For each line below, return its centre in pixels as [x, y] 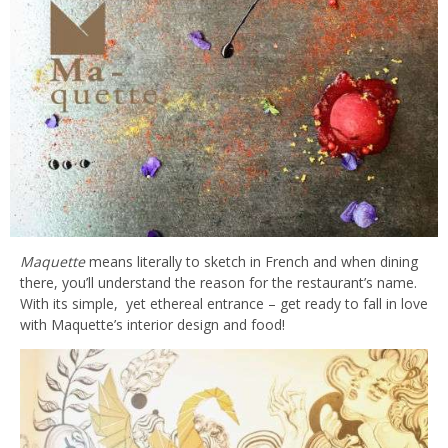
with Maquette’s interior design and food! [152, 325]
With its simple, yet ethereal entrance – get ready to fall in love [224, 304]
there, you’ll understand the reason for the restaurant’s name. [218, 283]
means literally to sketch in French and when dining [251, 262]
